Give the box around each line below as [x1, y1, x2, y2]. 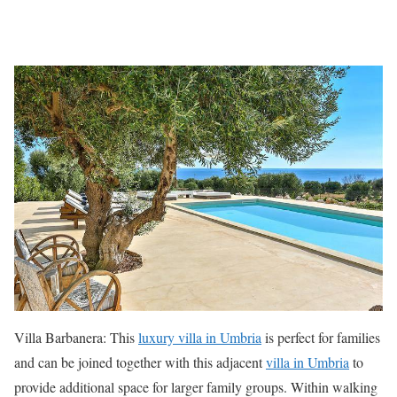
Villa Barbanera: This [14, 328, 138, 347]
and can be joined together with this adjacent [14, 353, 266, 372]
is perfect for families [261, 328, 380, 347]
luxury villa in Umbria [138, 328, 261, 347]
